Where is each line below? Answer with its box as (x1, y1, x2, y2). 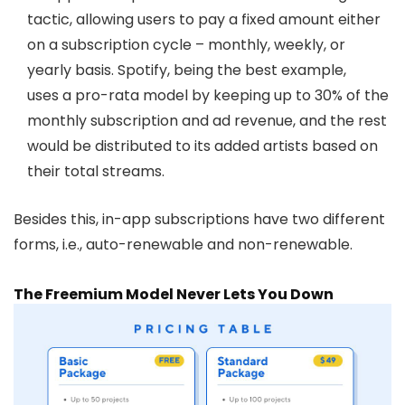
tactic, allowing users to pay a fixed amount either (27, 9, 381, 31)
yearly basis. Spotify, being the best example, (27, 60, 346, 81)
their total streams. (27, 161, 165, 183)
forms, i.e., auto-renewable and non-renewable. (14, 234, 353, 256)
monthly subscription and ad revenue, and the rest (27, 110, 387, 132)
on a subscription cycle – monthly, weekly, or (27, 34, 345, 56)
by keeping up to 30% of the (192, 85, 389, 107)
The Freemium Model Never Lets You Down (14, 284, 334, 306)
